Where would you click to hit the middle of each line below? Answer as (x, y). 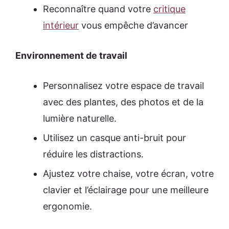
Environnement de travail (71, 55)
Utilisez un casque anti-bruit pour (114, 138)
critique (169, 9)
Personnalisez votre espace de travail (123, 85)
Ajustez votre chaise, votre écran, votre (128, 174)
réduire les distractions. (93, 154)
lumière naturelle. (80, 118)
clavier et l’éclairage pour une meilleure (126, 190)
